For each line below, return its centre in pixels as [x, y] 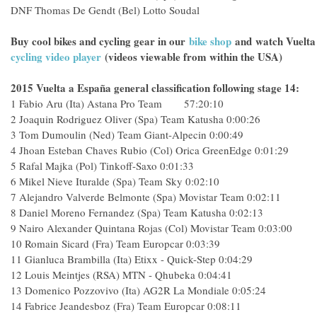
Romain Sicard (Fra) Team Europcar [104, 243]
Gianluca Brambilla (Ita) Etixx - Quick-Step [120, 259]
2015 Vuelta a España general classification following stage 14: [155, 88]
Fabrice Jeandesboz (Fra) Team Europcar [115, 306]
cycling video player [56, 57]
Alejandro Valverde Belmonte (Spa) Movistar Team [132, 197]
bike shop [210, 41]
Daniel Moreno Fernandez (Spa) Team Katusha [123, 212]
